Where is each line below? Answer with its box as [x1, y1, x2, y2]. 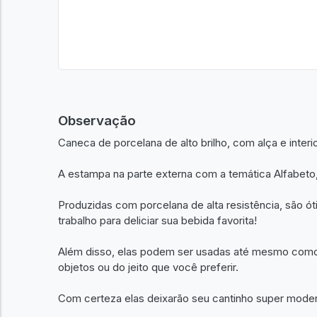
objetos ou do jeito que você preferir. [58, 260, 238, 274]
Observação [58, 113, 136, 129]
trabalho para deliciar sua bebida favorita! [58, 213, 257, 227]
